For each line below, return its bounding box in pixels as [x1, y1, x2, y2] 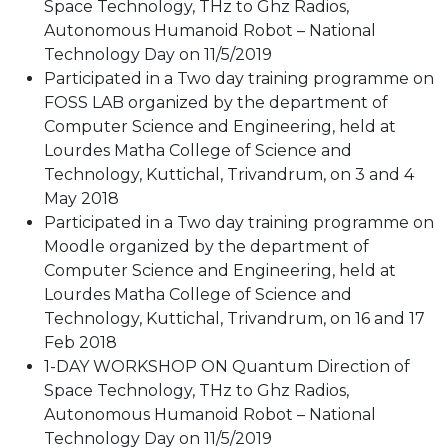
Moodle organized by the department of [44, 237, 369, 256]
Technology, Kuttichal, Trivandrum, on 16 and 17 [44, 309, 425, 328]
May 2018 [44, 189, 119, 208]
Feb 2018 [44, 333, 117, 352]
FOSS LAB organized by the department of [44, 93, 388, 112]
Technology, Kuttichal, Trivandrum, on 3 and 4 [44, 165, 414, 184]
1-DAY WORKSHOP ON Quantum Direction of [44, 357, 410, 376]
